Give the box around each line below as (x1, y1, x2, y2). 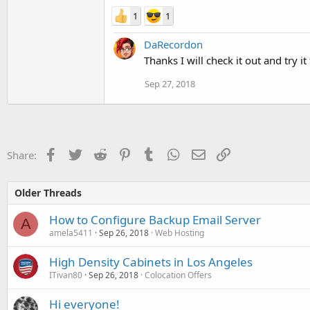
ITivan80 (49, 268, 82, 281)
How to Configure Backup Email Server (49, 211, 261, 228)
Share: (7, 147, 37, 162)
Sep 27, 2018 (145, 77, 195, 90)
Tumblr (155, 146, 190, 161)
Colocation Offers (145, 268, 212, 281)
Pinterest (131, 146, 174, 161)
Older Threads (15, 185, 82, 199)
